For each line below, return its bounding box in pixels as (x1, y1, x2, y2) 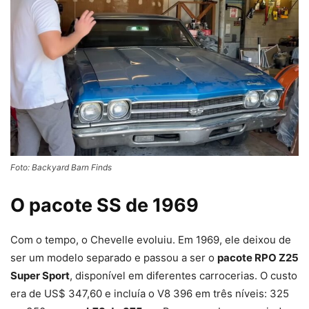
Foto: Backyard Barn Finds (10, 162, 112, 173)
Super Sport (10, 269, 70, 283)
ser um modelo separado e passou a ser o (10, 251, 217, 265)
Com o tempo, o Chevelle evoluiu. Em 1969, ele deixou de (10, 233, 291, 247)
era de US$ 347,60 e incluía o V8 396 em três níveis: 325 (10, 287, 289, 301)
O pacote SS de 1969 (10, 194, 199, 217)
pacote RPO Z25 (217, 251, 299, 265)
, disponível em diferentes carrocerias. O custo (70, 269, 297, 283)
